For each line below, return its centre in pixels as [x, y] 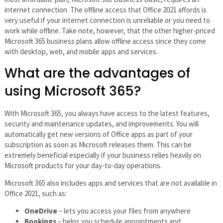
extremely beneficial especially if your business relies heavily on [103, 155]
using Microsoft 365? [72, 91]
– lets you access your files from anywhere [124, 211]
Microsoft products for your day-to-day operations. [83, 165]
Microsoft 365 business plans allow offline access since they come [105, 41]
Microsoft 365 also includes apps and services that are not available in [111, 183]
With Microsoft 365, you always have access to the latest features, [107, 113]
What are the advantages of [97, 73]
